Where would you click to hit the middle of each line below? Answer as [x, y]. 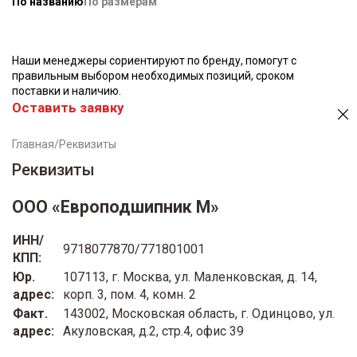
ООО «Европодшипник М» [116, 206]
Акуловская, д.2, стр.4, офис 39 [153, 331]
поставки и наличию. [67, 90]
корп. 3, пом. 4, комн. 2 [129, 294]
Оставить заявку [68, 107]
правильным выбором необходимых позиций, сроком [153, 75]
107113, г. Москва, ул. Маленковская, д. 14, [190, 277]
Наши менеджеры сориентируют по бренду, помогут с [154, 60]
